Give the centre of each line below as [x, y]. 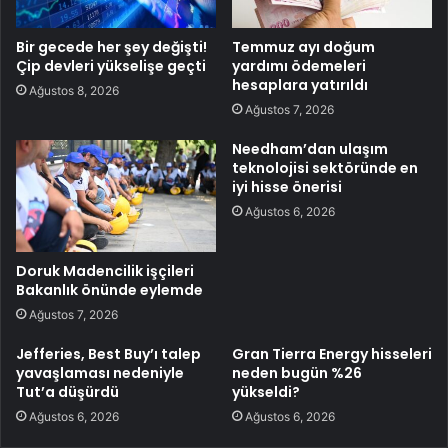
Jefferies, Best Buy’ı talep [108, 354]
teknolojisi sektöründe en [325, 167]
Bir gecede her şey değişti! [111, 46]
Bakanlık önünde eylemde [109, 290]
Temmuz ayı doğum [303, 46]
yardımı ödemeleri [299, 65]
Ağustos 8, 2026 [74, 90]
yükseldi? [266, 392]
